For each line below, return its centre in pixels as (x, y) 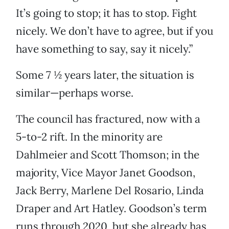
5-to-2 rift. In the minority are (89, 137)
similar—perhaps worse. (75, 93)
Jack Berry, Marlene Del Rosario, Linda (110, 191)
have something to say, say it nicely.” (104, 49)
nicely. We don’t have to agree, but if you (114, 31)
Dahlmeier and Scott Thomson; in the (108, 155)
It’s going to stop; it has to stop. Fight (106, 13)
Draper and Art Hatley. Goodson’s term (111, 209)
